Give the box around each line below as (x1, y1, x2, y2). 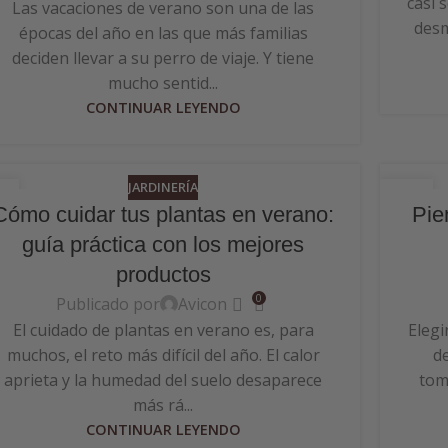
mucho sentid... (108, 71, 218, 94)
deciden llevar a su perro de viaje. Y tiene (12, 46, 314, 69)
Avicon (178, 292, 228, 315)
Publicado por (56, 292, 161, 315)
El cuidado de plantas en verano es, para (12, 319, 314, 342)
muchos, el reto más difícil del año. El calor (6, 344, 320, 367)
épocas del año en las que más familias (18, 21, 308, 44)
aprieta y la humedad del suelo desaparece (4, 369, 322, 392)
